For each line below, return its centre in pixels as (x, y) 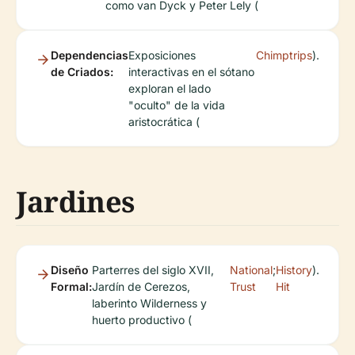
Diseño (70, 270)
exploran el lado (170, 88)
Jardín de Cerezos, (141, 286)
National (251, 270)
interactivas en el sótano (191, 72)
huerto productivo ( (142, 320)
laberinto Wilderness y (149, 303)
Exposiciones (162, 55)
